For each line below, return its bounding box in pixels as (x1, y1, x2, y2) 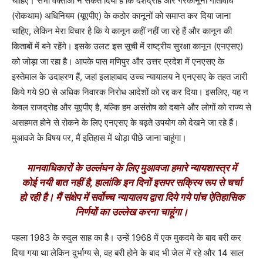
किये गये (12, 86, 39, 98)
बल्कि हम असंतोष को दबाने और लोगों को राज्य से (104, 102, 251, 113)
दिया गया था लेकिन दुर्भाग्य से (12, 247, 99, 259)
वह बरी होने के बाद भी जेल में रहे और (104, 247, 218, 259)
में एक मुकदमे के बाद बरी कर (151, 232, 241, 244)
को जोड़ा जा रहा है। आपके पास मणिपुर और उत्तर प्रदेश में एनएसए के (12, 56, 224, 68)
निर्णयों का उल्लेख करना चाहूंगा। (75, 206, 188, 218)
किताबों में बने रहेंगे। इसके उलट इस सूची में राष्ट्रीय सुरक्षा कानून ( (12, 41, 217, 52)
